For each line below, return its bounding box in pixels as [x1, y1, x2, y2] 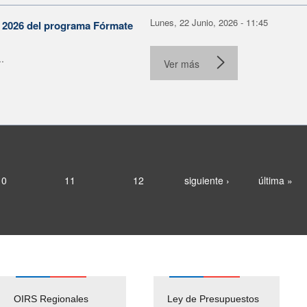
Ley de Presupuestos [167, 293, 259, 304]
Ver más [164, 56, 199, 71]
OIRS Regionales [14, 293, 88, 304]
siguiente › [184, 173, 230, 187]
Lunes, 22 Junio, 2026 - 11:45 [150, 15, 268, 29]
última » [258, 173, 293, 187]
